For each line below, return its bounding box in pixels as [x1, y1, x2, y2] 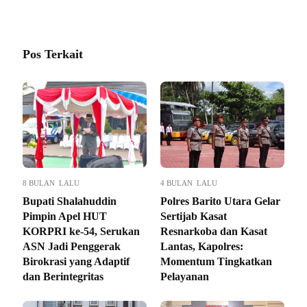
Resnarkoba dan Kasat [160, 225, 267, 238]
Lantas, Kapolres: [160, 241, 243, 253]
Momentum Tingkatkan [160, 256, 272, 268]
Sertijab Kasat [160, 210, 227, 223]
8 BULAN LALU [23, 179, 79, 188]
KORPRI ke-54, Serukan [23, 225, 140, 238]
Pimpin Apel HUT [23, 210, 107, 223]
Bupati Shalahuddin [23, 195, 116, 208]
